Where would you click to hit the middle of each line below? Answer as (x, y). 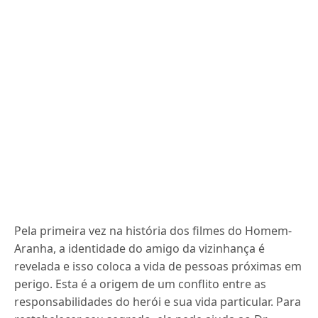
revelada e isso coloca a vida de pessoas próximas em (158, 266)
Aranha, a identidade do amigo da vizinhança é (140, 248)
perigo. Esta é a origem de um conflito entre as (141, 284)
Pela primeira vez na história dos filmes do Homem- (153, 231)
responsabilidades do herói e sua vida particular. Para (158, 302)
